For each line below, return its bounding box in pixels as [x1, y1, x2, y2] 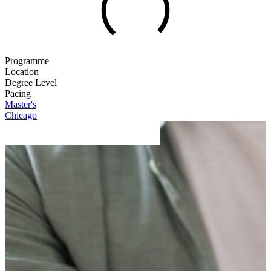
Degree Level [5, 77, 57, 88]
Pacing [5, 88, 31, 99]
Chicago [5, 109, 37, 120]
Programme [5, 55, 49, 66]
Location [5, 66, 39, 77]
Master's [5, 99, 36, 109]
